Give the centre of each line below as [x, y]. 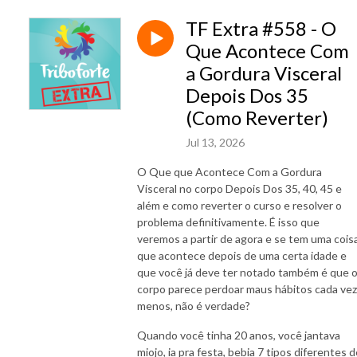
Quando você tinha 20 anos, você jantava [239, 335]
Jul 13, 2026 [215, 142]
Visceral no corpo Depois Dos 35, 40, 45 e [239, 188]
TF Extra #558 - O [261, 28]
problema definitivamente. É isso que [228, 222]
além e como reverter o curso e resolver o [239, 205]
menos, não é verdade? [195, 305]
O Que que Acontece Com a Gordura [229, 171]
